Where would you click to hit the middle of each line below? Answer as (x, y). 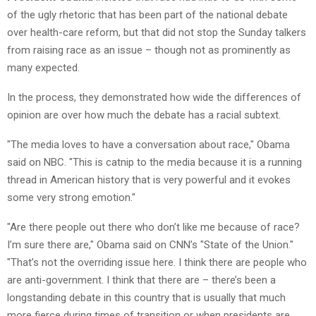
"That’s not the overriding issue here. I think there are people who (157, 262)
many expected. (43, 67)
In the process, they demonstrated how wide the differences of (154, 97)
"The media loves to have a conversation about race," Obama (148, 144)
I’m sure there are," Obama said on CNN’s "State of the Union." (150, 244)
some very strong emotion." (71, 197)
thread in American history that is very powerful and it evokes (149, 180)
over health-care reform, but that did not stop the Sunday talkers (157, 32)
